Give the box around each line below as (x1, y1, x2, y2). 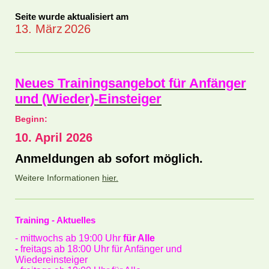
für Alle (123, 233, 155, 244)
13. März (15, 22, 62, 35)
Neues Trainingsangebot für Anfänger (15, 75, 246, 91)
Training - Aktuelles (15, 215, 95, 226)
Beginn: (15, 113, 50, 124)
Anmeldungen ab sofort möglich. (15, 151, 203, 165)
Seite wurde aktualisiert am (15, 11, 128, 22)
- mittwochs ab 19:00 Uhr (15, 233, 123, 244)
